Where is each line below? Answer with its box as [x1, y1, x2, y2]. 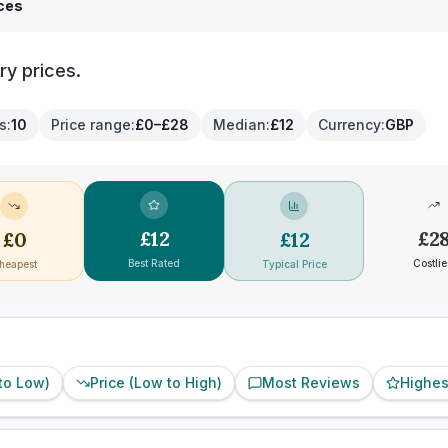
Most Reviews [262, 374, 360, 391]
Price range [51, 116, 131, 133]
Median [213, 116, 266, 133]
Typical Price [261, 258, 327, 270]
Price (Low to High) [90, 374, 222, 391]
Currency [318, 116, 381, 133]
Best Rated [128, 257, 180, 269]
